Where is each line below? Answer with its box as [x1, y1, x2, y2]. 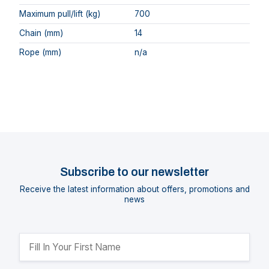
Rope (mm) [19, 47, 61, 57]
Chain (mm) [19, 28, 63, 38]
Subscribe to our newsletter [60, 166, 209, 179]
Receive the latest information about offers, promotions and [19, 184, 250, 195]
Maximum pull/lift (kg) [19, 8, 100, 19]
